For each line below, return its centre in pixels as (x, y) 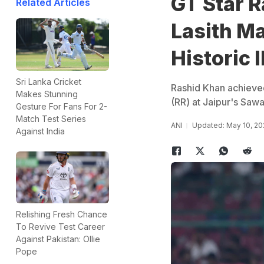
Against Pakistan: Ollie (58, 239)
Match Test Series (51, 118)
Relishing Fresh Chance (62, 214)
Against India (40, 131)
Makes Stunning (47, 94)
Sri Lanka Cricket (49, 81)
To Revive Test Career (60, 227)
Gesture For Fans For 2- (62, 106)
